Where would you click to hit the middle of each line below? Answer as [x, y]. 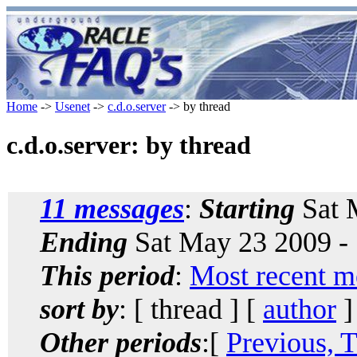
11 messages [112, 208]
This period [107, 275]
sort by [79, 309]
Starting [247, 208]
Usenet [73, 106]
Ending [84, 242]
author [300, 309]
